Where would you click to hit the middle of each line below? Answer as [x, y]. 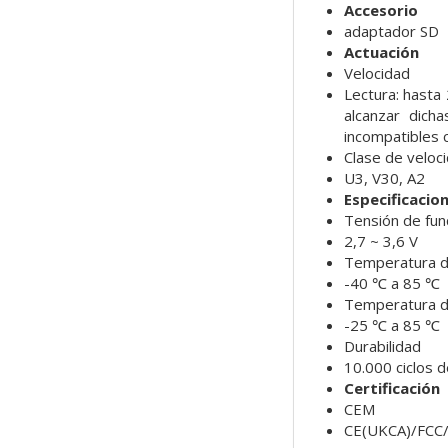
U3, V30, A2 [384, 178]
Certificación [391, 388]
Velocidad [376, 73]
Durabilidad [382, 346]
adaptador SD [391, 31]
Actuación [381, 52]
